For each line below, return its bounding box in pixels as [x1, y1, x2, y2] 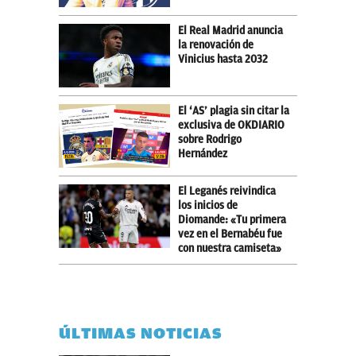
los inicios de [178, 199, 238, 211]
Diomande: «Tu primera [178, 213, 286, 226]
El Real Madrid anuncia [178, 24, 283, 37]
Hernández [178, 147, 227, 160]
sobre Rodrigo [178, 133, 242, 145]
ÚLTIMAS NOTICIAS [59, 323, 222, 342]
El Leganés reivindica [178, 184, 276, 197]
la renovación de [178, 38, 253, 51]
